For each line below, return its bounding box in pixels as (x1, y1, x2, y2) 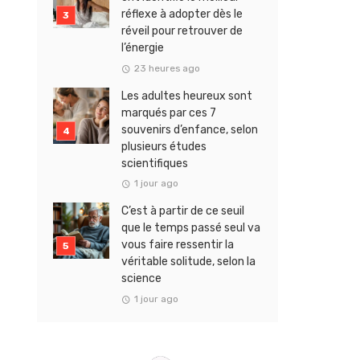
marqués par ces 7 (121, 105, 216, 120)
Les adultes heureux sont (121, 88, 252, 103)
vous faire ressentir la (121, 238, 234, 252)
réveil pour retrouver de (121, 24, 243, 39)
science (121, 272, 162, 286)
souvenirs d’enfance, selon (121, 122, 258, 137)
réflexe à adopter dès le (121, 7, 243, 22)
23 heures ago (133, 62, 200, 74)
